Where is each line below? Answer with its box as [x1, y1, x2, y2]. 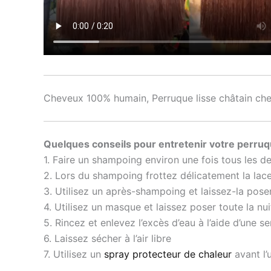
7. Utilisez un [44, 248, 104, 261]
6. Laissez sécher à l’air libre [44, 232, 171, 245]
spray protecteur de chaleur [104, 248, 232, 261]
